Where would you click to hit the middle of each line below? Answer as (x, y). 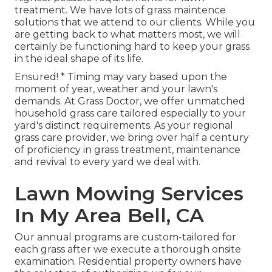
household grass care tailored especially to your (130, 114)
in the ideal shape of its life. (79, 59)
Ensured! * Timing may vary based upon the (121, 77)
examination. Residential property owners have (128, 262)
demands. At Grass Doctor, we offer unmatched (130, 101)
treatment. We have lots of (81, 10)
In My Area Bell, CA (109, 216)
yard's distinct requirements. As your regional (124, 126)
